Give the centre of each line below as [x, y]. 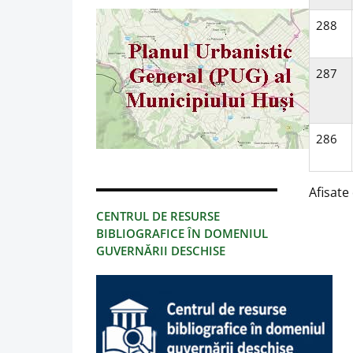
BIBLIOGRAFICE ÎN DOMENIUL [182, 234]
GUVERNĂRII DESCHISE [161, 251]
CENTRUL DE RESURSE [158, 216]
